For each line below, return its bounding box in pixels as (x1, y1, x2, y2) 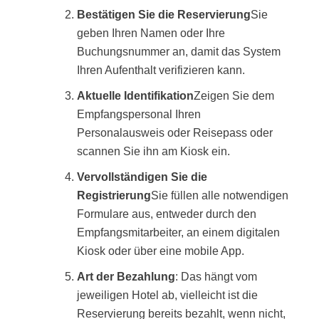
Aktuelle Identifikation (77, 89, 194, 102)
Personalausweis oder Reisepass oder (77, 126, 273, 139)
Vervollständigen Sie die (77, 170, 207, 183)
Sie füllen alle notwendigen (151, 189, 288, 202)
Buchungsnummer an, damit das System (77, 45, 281, 58)
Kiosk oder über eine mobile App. (77, 244, 244, 257)
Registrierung (77, 189, 151, 202)
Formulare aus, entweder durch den (77, 207, 256, 220)
